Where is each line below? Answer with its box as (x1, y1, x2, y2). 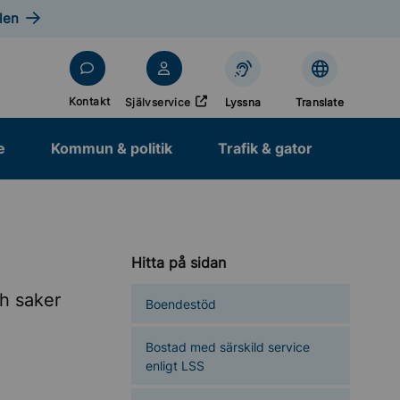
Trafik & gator (218, 139, 312, 157)
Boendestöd (146, 296, 216, 312)
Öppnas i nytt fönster (164, 85, 276, 98)
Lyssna (224, 95, 262, 109)
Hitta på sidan (131, 254, 226, 271)
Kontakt (68, 95, 111, 108)
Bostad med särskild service (146, 338, 310, 354)
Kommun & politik (51, 139, 172, 157)
